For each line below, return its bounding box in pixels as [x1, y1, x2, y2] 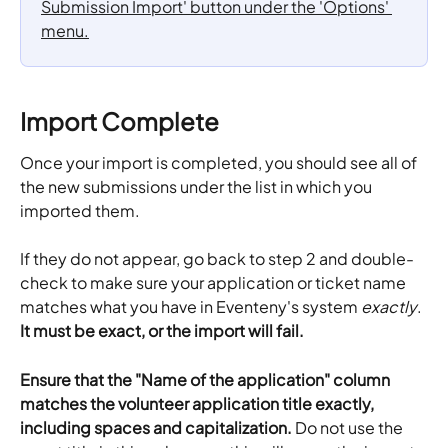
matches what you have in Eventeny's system [20, 296, 361, 318]
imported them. [20, 199, 143, 221]
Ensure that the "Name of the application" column [20, 368, 393, 390]
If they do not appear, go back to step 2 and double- [20, 248, 414, 270]
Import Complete [20, 105, 219, 136]
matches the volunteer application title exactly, [20, 392, 377, 414]
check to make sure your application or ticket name [20, 272, 409, 294]
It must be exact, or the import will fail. [20, 320, 307, 342]
